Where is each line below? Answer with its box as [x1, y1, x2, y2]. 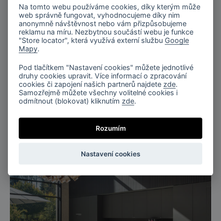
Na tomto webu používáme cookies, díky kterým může [19, 2, 201, 11]
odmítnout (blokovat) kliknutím [19, 96, 122, 105]
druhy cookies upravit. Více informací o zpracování [19, 71, 187, 80]
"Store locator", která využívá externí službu [19, 36, 165, 44]
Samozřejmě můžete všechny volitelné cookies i [19, 88, 178, 97]
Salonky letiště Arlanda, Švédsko [25, 49, 154, 61]
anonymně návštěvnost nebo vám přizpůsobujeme [19, 19, 187, 28]
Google [165, 36, 189, 44]
